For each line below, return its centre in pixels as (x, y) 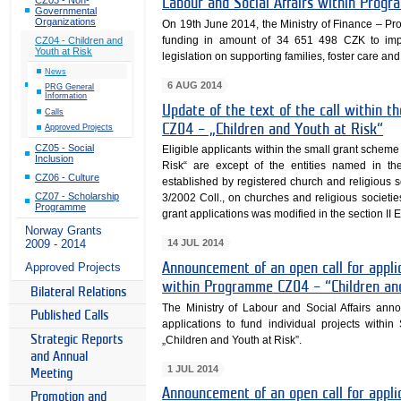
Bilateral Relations (79, 293)
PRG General (70, 87)
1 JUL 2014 (192, 368)
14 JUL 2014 (195, 243)
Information (66, 96)
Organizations (65, 21)
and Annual (59, 356)
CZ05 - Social (64, 148)
